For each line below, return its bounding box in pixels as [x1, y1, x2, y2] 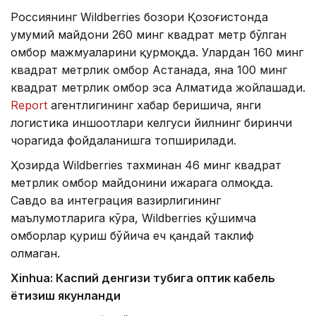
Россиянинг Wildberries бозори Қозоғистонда [11, 9, 268, 24]
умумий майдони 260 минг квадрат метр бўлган [11, 27, 286, 42]
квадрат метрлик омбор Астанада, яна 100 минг [11, 62, 287, 77]
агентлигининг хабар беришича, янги [47, 97, 261, 112]
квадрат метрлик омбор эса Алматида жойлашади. [11, 80, 305, 95]
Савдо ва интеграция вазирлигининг [11, 193, 221, 207]
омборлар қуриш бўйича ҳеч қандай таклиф [11, 228, 254, 243]
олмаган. [11, 245, 60, 260]
